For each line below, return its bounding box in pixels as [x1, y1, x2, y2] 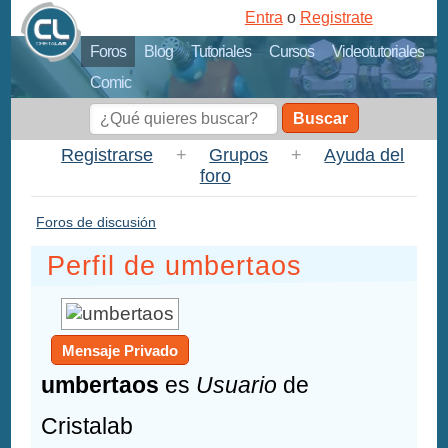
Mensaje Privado [62, 342, 179, 360]
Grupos [209, 145, 269, 165]
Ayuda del [324, 145, 405, 165]
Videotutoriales [332, 43, 425, 60]
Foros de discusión [36, 214, 157, 231]
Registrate [299, 9, 373, 26]
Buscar [292, 110, 348, 127]
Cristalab [41, 413, 134, 440]
